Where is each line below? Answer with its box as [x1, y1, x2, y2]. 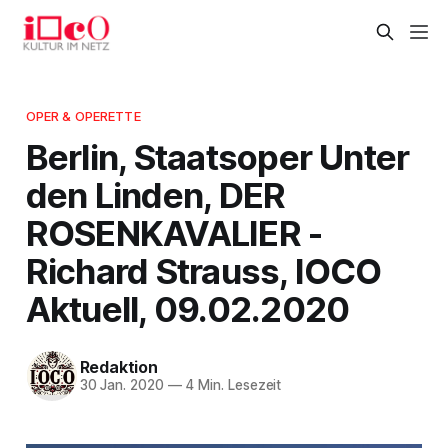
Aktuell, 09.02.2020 [25, 287, 350, 330]
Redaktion [79, 357, 158, 378]
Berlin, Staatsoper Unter [25, 135, 410, 178]
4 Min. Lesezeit [181, 377, 282, 394]
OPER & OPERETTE [25, 107, 141, 124]
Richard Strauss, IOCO [25, 249, 382, 292]
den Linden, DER [25, 173, 286, 216]
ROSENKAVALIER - [25, 211, 323, 254]
